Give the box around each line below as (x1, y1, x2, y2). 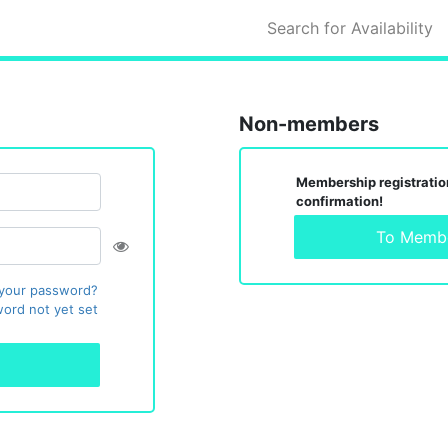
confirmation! (296, 193, 383, 209)
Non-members (239, 112, 379, 136)
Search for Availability (267, 18, 434, 38)
